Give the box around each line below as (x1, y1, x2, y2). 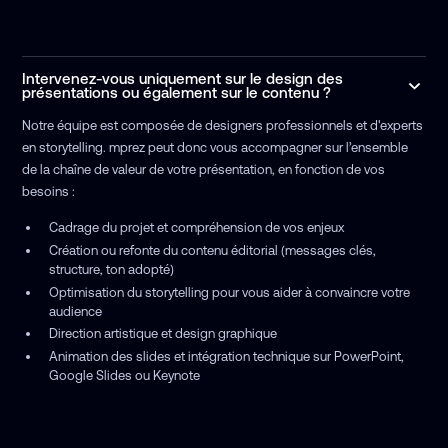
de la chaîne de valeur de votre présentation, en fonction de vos (22, 162, 386, 178)
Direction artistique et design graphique (48, 326, 277, 342)
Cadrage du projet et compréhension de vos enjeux (48, 220, 344, 236)
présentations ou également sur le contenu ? (22, 84, 332, 102)
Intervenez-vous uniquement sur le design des (22, 70, 344, 88)
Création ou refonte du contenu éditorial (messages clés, (48, 242, 376, 258)
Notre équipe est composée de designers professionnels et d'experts (22, 118, 424, 134)
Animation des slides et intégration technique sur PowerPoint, (48, 348, 404, 364)
